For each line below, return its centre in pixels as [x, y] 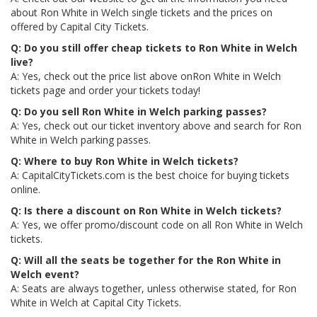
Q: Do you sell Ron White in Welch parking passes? [139, 111]
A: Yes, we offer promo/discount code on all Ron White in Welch [157, 225]
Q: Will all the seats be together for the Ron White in [146, 260]
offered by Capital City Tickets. [80, 27]
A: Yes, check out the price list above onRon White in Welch [146, 76]
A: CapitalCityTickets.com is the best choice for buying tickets [150, 175]
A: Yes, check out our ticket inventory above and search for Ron [156, 126]
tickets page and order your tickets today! [105, 90]
